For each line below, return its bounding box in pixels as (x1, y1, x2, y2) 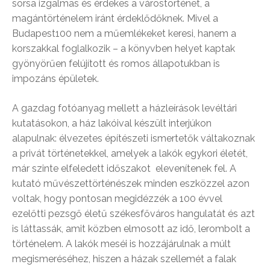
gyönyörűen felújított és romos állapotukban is (12, 58, 220, 69)
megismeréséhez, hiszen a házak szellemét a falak (12, 253, 236, 265)
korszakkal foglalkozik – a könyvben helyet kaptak (12, 43, 235, 54)
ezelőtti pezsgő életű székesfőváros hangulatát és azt (12, 208, 255, 219)
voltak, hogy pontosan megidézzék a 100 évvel (12, 193, 222, 204)
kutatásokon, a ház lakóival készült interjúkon (12, 118, 212, 129)
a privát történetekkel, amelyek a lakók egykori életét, (12, 148, 248, 159)
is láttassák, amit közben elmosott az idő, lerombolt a (12, 223, 250, 234)
